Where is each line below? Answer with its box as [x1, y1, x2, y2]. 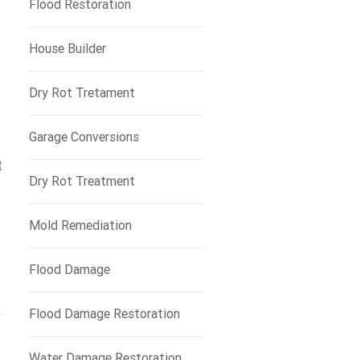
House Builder [28, 41, 106, 56]
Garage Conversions [28, 129, 139, 145]
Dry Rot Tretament [28, 85, 135, 100]
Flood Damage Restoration [28, 306, 180, 321]
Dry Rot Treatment [28, 174, 135, 189]
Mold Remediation [28, 218, 132, 233]
